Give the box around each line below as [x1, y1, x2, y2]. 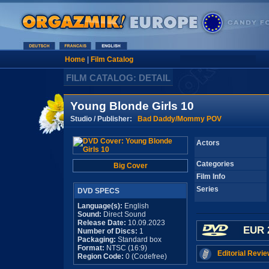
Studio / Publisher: [70, 114, 138, 123]
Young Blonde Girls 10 [70, 100, 194, 112]
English [122, 202, 149, 210]
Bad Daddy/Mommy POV [138, 114, 222, 123]
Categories [196, 160, 234, 168]
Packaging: [77, 235, 116, 244]
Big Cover [113, 162, 148, 170]
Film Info [196, 172, 225, 181]
